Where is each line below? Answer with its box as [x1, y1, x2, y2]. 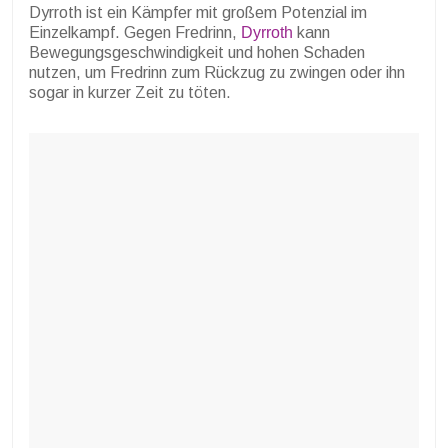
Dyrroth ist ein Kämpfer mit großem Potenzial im [29, 4, 367, 22]
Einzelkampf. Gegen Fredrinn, [29, 24, 241, 42]
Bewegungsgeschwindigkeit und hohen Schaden [29, 44, 365, 62]
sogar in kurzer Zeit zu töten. [29, 84, 231, 102]
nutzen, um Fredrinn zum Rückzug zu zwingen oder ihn [29, 64, 405, 82]
